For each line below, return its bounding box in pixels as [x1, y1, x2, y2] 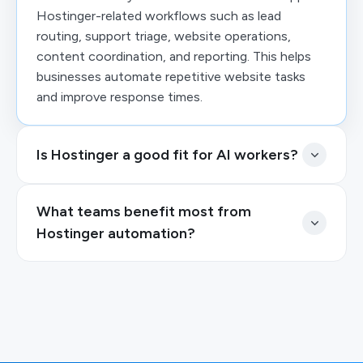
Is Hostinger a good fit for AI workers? [36, 145, 298, 164]
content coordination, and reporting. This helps [36, 49, 311, 64]
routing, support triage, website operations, [36, 28, 291, 44]
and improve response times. [36, 89, 203, 105]
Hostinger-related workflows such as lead [36, 8, 281, 23]
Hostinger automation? [36, 224, 195, 242]
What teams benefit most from [36, 203, 251, 220]
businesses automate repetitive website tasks [36, 69, 305, 84]
